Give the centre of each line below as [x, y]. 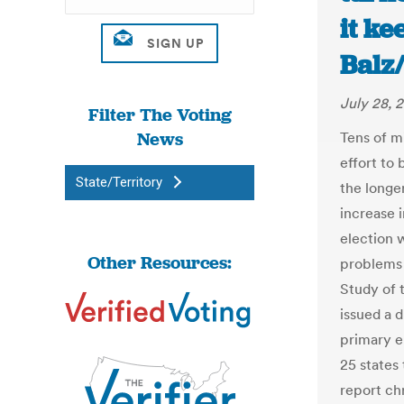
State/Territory [119, 182]
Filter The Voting [160, 115]
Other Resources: [160, 262]
